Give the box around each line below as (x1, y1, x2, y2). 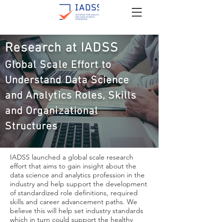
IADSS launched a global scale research (10, 153, 133, 162)
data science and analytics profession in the (10, 170, 145, 179)
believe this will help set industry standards (10, 206, 143, 215)
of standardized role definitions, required (10, 188, 138, 197)
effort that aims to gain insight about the (10, 162, 136, 170)
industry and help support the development (10, 179, 147, 188)
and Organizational (5, 105, 98, 117)
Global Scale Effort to (5, 59, 112, 71)
